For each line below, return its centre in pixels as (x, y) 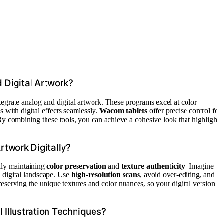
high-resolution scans (106, 175)
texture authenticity (153, 166)
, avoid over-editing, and (177, 175)
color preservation (76, 166)
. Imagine (199, 166)
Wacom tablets (123, 110)
